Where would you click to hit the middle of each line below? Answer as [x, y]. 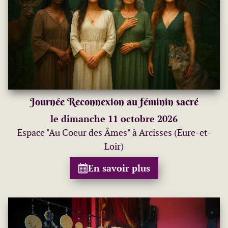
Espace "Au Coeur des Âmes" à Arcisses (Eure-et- [114, 133]
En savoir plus [119, 168]
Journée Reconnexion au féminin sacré [114, 102]
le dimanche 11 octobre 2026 [114, 119]
